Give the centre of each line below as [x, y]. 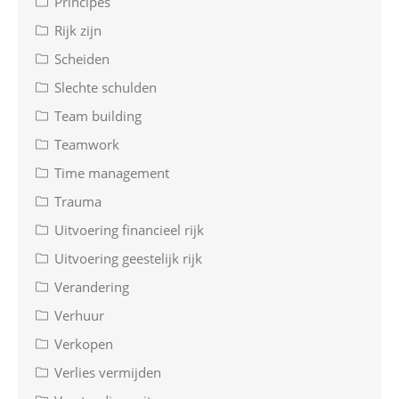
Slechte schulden [106, 88]
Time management [112, 173]
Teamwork [87, 145]
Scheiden [82, 59]
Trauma [78, 202]
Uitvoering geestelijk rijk [128, 259]
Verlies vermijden [108, 373]
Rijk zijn [78, 31]
